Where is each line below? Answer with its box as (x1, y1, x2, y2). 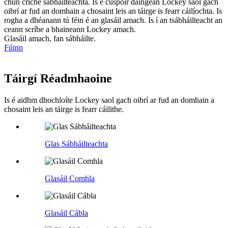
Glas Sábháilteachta (45, 139, 108, 149)
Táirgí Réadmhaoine (4, 72, 112, 85)
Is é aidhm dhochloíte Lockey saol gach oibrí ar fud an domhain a (4, 96, 214, 105)
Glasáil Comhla (45, 174, 95, 183)
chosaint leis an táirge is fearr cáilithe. (4, 105, 124, 114)
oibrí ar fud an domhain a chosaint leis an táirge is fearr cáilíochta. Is (4, 7, 222, 16)
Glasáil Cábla (45, 209, 88, 218)
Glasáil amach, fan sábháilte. (4, 34, 96, 43)
